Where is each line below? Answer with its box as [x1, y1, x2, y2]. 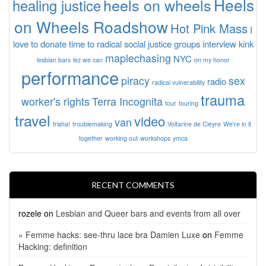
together [78, 133, 103, 142]
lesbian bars [36, 55, 71, 64]
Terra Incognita [92, 93, 163, 109]
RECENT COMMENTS [91, 179, 175, 190]
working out [104, 133, 138, 142]
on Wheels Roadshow [14, 15, 168, 37]
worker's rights [21, 93, 90, 109]
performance [21, 64, 119, 90]
